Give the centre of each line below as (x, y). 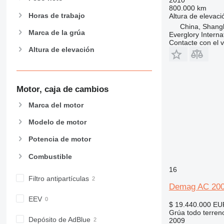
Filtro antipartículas (58, 178)
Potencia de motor (59, 139)
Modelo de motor (57, 122)
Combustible (50, 156)
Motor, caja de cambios (62, 89)
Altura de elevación (61, 49)
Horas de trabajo (56, 15)
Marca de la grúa (56, 32)
